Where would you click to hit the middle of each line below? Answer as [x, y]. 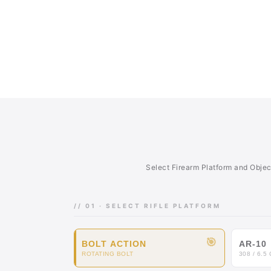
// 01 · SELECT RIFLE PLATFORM [147, 206]
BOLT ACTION [114, 244]
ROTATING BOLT [108, 254]
